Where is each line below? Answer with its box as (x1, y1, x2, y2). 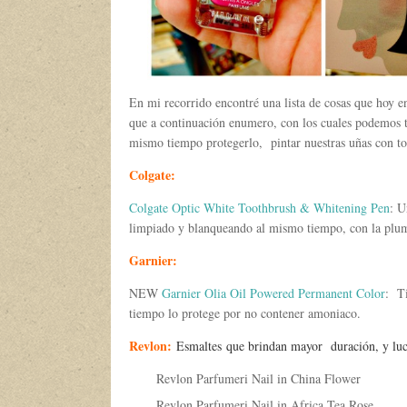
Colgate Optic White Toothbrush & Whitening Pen (129, 199, 390, 216)
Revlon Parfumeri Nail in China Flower (156, 370, 361, 387)
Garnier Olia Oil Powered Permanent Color (162, 284, 385, 302)
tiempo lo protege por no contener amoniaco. (129, 304, 361, 322)
